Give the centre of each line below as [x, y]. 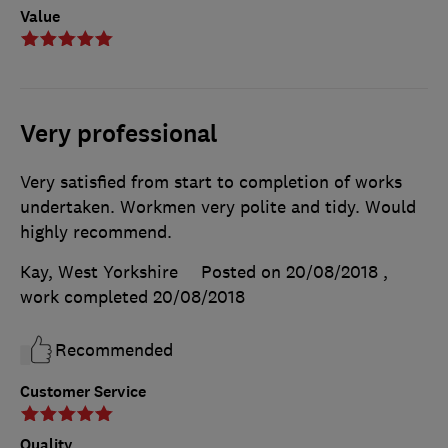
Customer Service [83, 391]
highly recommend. [96, 231]
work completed [86, 296]
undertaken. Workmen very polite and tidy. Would [218, 206]
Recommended [114, 349]
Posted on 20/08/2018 [289, 271]
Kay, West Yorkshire [99, 271]
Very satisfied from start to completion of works [211, 181]
